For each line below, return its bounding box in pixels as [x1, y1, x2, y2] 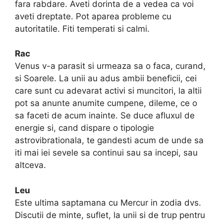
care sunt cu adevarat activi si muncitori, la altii [15, 86, 202, 96]
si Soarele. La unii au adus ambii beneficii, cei [15, 73, 197, 84]
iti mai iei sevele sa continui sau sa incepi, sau [15, 148, 198, 158]
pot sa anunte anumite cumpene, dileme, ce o [15, 98, 197, 109]
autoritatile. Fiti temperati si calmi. [15, 23, 150, 34]
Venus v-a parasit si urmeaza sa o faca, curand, [15, 61, 206, 71]
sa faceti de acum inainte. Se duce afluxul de [15, 111, 195, 121]
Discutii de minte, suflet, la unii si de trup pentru [15, 210, 205, 220]
